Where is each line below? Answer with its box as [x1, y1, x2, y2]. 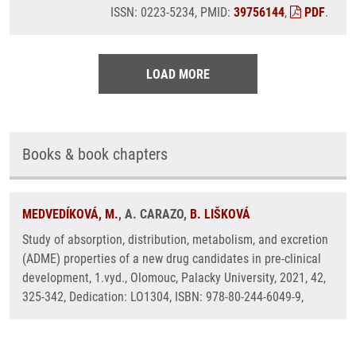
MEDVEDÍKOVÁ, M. [22, 207, 118, 222]
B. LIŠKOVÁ [190, 207, 250, 222]
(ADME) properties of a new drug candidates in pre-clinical [22, 251, 321, 266]
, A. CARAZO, [118, 207, 190, 222]
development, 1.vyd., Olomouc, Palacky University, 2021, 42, [22, 270, 326, 285]
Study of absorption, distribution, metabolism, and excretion [22, 232, 328, 247]
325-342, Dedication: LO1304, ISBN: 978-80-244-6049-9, [22, 289, 304, 304]
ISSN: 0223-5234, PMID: [110, 5, 234, 20]
